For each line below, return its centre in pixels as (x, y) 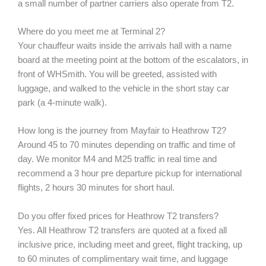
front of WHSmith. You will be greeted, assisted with (117, 74)
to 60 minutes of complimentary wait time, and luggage (123, 259)
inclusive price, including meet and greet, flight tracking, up (130, 244)
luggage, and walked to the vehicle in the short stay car (123, 88)
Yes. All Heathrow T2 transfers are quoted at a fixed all (122, 230)
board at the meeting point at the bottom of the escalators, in (133, 60)
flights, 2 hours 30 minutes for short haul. (96, 188)
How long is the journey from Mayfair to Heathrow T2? (122, 131)
